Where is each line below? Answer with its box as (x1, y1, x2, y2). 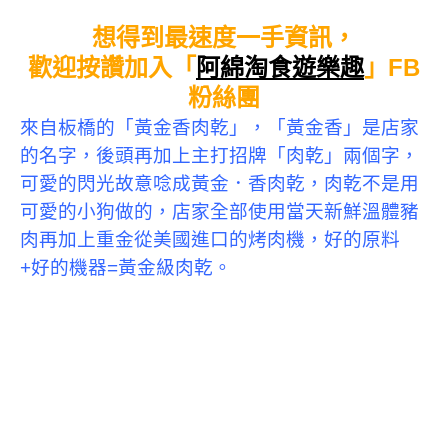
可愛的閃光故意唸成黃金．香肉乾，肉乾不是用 (20, 172, 419, 194)
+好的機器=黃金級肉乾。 (20, 256, 232, 278)
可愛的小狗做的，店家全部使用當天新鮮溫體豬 (20, 200, 419, 222)
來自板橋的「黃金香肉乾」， (20, 116, 267, 138)
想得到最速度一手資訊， (92, 23, 356, 51)
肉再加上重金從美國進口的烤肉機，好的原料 (20, 228, 400, 250)
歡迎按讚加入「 (28, 53, 196, 81)
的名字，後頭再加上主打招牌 (20, 144, 267, 166)
